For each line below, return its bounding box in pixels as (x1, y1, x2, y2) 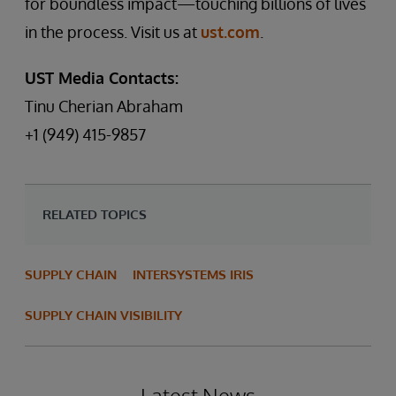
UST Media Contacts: (25, 68, 179, 88)
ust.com (201, 22, 260, 42)
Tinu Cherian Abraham (25, 96, 183, 116)
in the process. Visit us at (25, 22, 201, 42)
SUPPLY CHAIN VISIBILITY (25, 307, 182, 324)
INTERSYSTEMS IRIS (133, 266, 254, 283)
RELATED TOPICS (42, 206, 147, 223)
